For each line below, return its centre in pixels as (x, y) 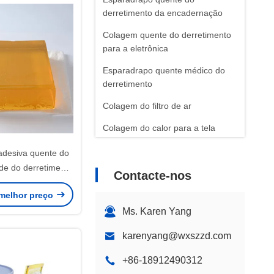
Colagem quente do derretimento (167, 35)
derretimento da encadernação (163, 13)
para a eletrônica (135, 48)
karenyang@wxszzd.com (177, 236)
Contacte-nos (153, 176)
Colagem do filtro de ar (147, 106)
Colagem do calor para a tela (159, 128)
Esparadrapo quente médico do (164, 70)
